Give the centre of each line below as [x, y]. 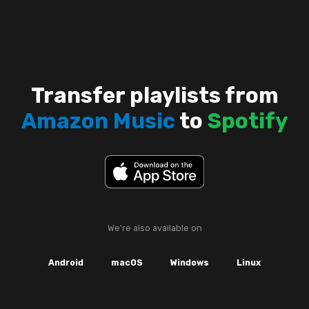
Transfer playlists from [154, 96]
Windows [190, 263]
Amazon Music [98, 121]
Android [66, 263]
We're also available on [154, 228]
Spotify [248, 121]
